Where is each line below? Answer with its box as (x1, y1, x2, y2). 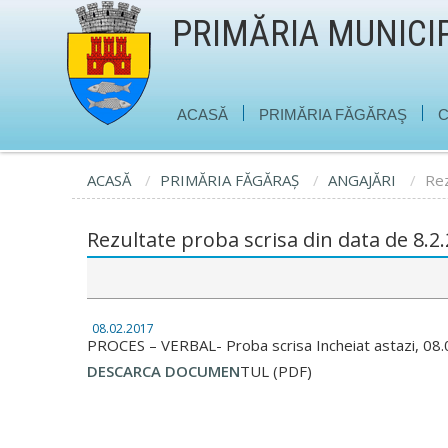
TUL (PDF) (240, 361, 312, 381)
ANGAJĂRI (328, 170, 396, 190)
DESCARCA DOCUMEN (87, 361, 240, 381)
